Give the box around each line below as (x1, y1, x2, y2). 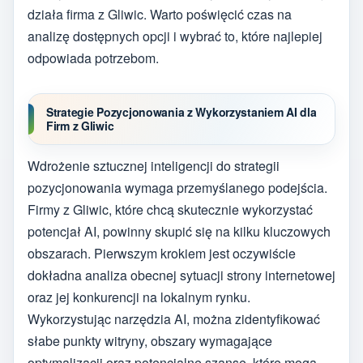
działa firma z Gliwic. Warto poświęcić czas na (28, 4, 292, 23)
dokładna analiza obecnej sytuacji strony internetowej (28, 265, 335, 284)
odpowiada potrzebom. (28, 48, 159, 67)
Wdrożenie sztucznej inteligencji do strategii (28, 156, 280, 175)
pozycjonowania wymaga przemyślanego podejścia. (28, 177, 327, 197)
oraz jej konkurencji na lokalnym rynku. (28, 287, 250, 306)
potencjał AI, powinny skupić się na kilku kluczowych (28, 221, 331, 241)
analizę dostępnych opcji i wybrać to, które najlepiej (28, 26, 322, 45)
